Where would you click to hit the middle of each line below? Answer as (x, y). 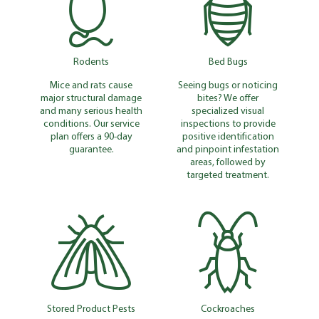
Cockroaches (228, 308)
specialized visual (228, 110)
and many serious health (91, 110)
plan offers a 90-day (91, 136)
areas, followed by (228, 161)
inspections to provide (228, 123)
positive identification (228, 136)
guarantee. (91, 148)
